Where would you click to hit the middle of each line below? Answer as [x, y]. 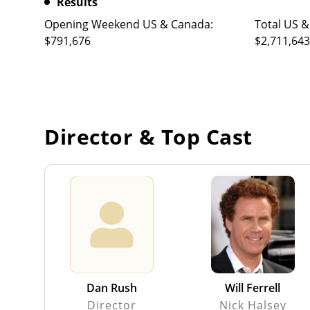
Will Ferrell [253, 288]
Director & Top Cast [148, 136]
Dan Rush [111, 288]
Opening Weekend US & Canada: [129, 24]
